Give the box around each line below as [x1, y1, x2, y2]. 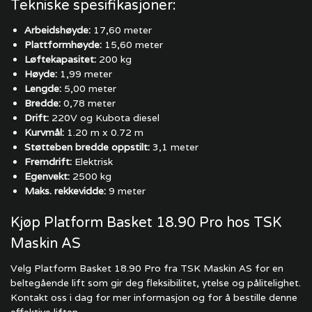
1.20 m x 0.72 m [64, 126, 143, 139]
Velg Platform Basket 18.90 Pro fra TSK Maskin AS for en [10, 262, 283, 274]
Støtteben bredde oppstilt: [24, 141, 150, 153]
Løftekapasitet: [24, 53, 96, 65]
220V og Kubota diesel [49, 111, 159, 124]
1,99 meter [57, 68, 112, 80]
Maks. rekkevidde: [24, 185, 106, 197]
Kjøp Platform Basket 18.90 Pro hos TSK [10, 214, 281, 231]
